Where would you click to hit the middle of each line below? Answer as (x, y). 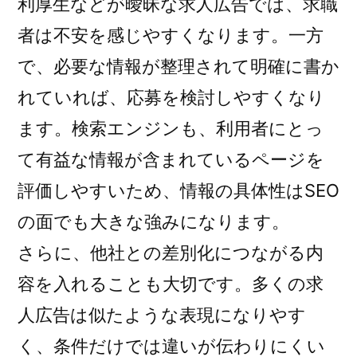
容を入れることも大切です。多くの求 (171, 284)
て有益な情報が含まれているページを (171, 159)
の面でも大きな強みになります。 (153, 222)
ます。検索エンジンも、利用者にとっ (171, 128)
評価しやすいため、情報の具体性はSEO (178, 190)
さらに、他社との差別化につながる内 (171, 253)
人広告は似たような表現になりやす (162, 315)
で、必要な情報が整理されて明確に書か (178, 66)
